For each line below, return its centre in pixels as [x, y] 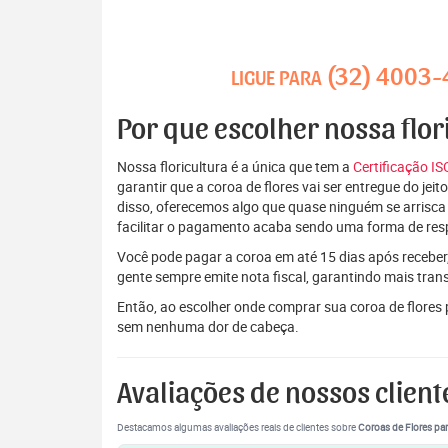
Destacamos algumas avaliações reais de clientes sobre [237, 427]
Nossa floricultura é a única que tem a [235, 166]
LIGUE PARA [278, 78]
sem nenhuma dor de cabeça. [208, 326]
